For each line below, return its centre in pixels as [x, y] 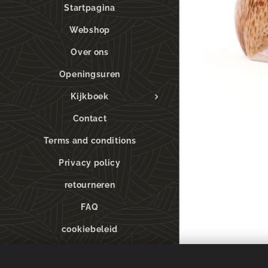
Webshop [90, 30]
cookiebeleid [90, 229]
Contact [90, 119]
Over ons [90, 52]
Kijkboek [90, 97]
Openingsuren [90, 74]
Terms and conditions [90, 141]
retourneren [90, 185]
